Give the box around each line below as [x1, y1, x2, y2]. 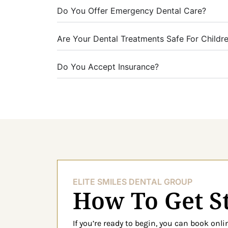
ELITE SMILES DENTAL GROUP [73, 176, 192, 187]
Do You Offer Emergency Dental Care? [57, 5, 206, 16]
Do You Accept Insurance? [57, 61, 159, 72]
